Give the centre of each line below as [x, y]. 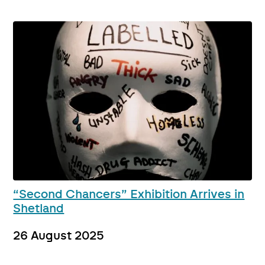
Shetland [39, 209]
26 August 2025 [59, 236]
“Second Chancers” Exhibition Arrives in [129, 194]
